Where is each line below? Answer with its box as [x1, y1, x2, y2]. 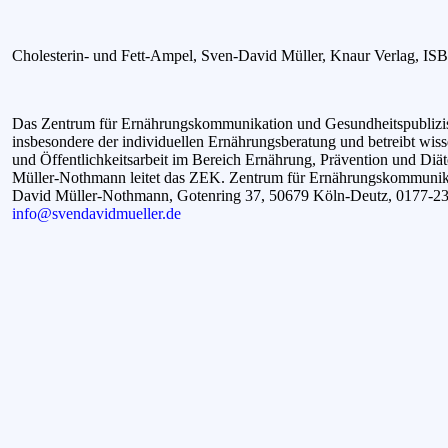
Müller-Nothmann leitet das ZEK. [12, 168, 229, 186]
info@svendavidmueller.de [12, 204, 181, 222]
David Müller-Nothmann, [12, 186, 177, 204]
